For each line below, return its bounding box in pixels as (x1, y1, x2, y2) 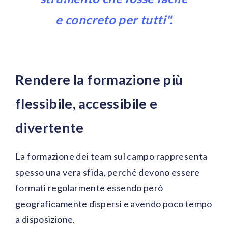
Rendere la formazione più (15, 71, 183, 89)
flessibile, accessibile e (15, 95, 158, 112)
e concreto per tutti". (55, 12, 173, 27)
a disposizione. (15, 214, 75, 225)
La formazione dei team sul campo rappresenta (15, 151, 208, 162)
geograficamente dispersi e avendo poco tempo (15, 198, 212, 210)
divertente (15, 119, 84, 136)
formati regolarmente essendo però (15, 182, 163, 194)
